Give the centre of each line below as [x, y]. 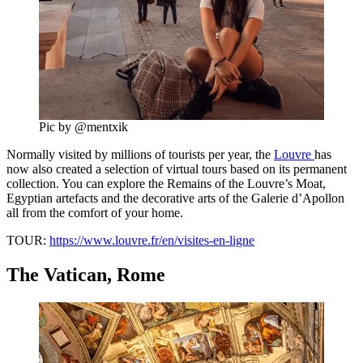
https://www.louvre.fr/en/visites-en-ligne [152, 240]
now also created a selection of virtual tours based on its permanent [177, 169]
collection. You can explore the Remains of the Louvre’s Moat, [166, 183]
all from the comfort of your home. [95, 212]
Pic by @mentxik [83, 126]
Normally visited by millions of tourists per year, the [140, 154]
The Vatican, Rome [86, 274]
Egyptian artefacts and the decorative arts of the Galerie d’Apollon [175, 198]
